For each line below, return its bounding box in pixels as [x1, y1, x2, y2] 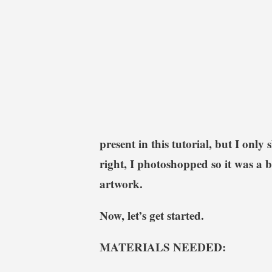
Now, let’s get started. [99, 206, 204, 223]
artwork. [99, 175, 150, 192]
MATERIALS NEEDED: [99, 238, 233, 255]
